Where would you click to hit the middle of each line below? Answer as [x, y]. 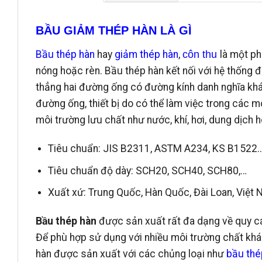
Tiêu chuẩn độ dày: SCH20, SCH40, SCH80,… [147, 170]
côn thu [201, 55]
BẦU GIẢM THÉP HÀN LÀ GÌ [114, 30]
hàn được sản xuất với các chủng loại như [131, 254]
